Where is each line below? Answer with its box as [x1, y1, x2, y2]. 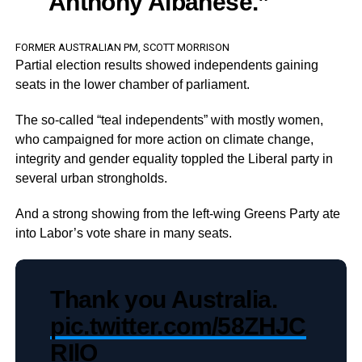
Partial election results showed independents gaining [15, 57, 318, 72]
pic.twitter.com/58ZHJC [50, 311, 306, 339]
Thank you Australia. [50, 284, 277, 313]
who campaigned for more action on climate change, [15, 132, 314, 146]
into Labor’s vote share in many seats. [15, 225, 232, 240]
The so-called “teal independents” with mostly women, [15, 112, 323, 127]
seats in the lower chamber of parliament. [15, 77, 250, 91]
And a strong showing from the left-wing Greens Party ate [15, 206, 340, 221]
